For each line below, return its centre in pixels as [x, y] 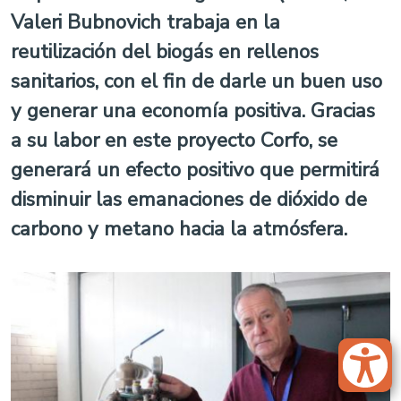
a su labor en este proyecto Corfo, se [174, 140]
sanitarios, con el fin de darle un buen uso [196, 81]
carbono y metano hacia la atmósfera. [179, 229]
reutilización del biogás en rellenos [165, 51]
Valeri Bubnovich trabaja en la [145, 22]
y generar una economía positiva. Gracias [193, 111]
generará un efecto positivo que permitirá [195, 170]
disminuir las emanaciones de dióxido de [189, 199]
